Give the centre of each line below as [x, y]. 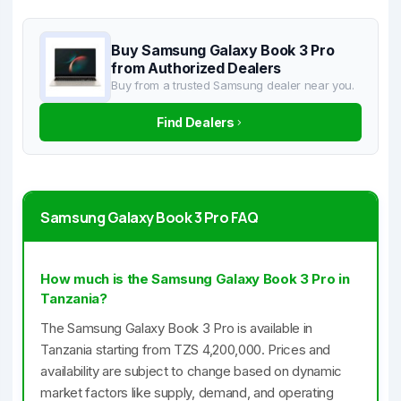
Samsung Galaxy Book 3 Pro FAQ [149, 218]
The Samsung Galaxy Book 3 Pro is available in [177, 328]
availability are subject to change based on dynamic [192, 371]
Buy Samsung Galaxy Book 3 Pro [223, 51]
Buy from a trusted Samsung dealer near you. [233, 85]
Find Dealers [196, 123]
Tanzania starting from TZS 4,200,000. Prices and [186, 350]
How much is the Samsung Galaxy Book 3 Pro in [195, 279]
